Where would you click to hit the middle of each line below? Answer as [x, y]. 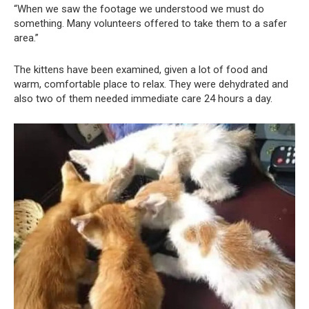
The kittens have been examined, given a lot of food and [141, 70]
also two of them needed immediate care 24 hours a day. [143, 99]
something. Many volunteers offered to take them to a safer [150, 24]
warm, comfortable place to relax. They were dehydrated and [151, 84]
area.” [26, 38]
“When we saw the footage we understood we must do [139, 9]
